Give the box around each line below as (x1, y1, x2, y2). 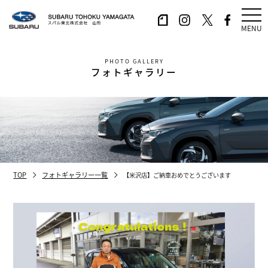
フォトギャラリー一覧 (42, 170, 108, 180)
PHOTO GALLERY (104, 57, 164, 65)
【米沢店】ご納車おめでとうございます (123, 170, 232, 179)
